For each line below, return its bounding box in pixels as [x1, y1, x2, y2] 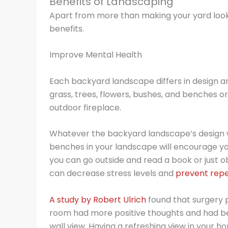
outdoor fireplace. [49, 101, 121, 113]
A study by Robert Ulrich [49, 194, 146, 206]
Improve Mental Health [49, 49, 142, 61]
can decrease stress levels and [49, 167, 176, 180]
